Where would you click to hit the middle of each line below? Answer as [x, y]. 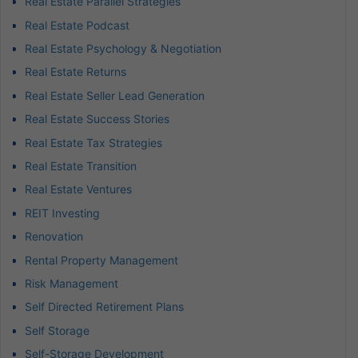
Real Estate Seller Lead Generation [115, 95]
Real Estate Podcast [77, 25]
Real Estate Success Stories [97, 119]
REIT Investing [62, 213]
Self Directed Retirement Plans [104, 307]
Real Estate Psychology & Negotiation [123, 49]
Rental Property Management [101, 260]
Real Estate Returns [76, 72]
